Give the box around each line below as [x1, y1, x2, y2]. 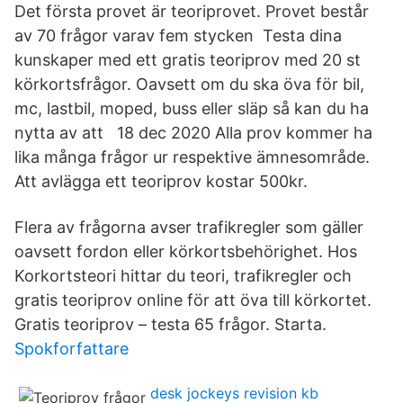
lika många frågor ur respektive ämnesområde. [14, 148, 370, 166]
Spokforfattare [14, 339, 129, 358]
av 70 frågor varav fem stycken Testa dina [14, 26, 342, 45]
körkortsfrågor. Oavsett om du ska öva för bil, [14, 75, 364, 94]
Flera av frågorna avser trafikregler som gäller [14, 218, 363, 237]
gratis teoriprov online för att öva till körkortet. [14, 291, 372, 309]
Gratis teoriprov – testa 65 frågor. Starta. [14, 315, 327, 334]
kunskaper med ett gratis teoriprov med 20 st [14, 50, 361, 69]
